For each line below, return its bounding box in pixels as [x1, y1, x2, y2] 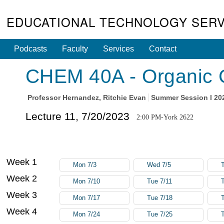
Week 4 [6, 206, 37, 216]
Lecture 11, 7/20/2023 [25, 110, 129, 122]
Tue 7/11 [147, 177, 172, 185]
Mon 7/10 [73, 177, 100, 185]
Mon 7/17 [73, 194, 100, 201]
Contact [149, 44, 177, 53]
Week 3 [6, 189, 37, 200]
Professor [27, 93, 62, 102]
